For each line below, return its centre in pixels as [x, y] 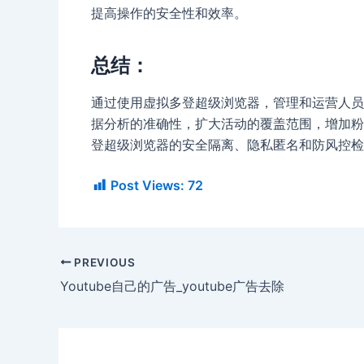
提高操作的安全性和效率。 [169, 13]
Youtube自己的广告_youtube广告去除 [172, 286]
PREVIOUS [103, 262]
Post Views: [147, 185]
